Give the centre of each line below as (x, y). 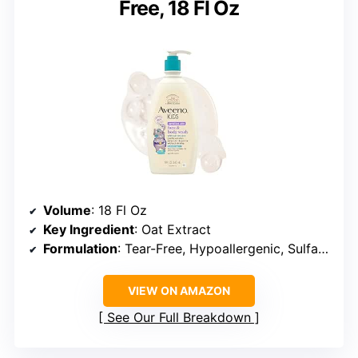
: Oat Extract (173, 229)
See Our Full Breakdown (179, 317)
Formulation (80, 248)
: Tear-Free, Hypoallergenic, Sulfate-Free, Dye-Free (218, 248)
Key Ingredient (89, 229)
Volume (67, 210)
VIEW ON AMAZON (179, 290)
